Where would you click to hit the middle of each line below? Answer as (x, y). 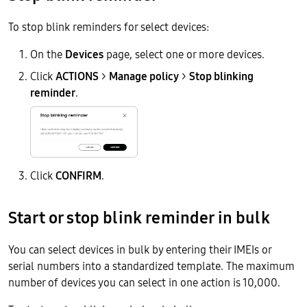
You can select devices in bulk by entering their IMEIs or (140, 249)
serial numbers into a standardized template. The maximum (151, 266)
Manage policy (144, 76)
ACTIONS (77, 76)
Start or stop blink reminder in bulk (139, 217)
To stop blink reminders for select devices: (109, 26)
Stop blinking (221, 76)
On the (48, 54)
